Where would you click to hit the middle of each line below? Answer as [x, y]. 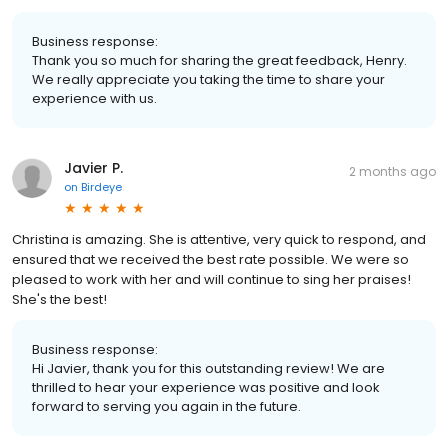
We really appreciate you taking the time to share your [208, 79]
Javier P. [93, 167]
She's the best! [59, 299]
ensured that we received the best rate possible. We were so [210, 259]
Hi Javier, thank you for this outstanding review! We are [208, 368]
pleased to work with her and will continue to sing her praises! [211, 279]
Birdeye [101, 186]
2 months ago [392, 171]
